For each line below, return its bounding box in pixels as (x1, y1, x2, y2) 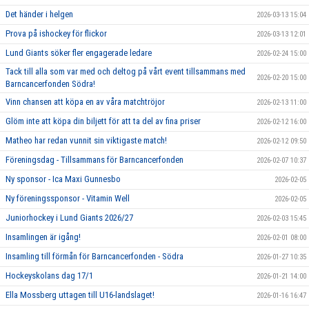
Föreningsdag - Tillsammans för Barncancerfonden (6, 154, 183, 165)
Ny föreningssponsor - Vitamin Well (6, 193, 130, 203)
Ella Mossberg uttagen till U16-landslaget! (6, 290, 154, 300)
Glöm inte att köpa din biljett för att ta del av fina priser (6, 116, 201, 126)
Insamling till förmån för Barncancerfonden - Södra (6, 251, 183, 261)
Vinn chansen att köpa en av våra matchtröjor (6, 97, 165, 107)
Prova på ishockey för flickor (6, 28, 107, 39)
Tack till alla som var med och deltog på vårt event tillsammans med (6, 66, 246, 77)
